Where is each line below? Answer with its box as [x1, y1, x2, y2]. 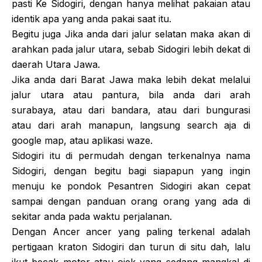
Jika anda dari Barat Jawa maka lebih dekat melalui [12, 74, 250, 85]
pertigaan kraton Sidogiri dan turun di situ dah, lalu [12, 241, 250, 253]
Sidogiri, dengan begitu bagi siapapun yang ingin [12, 165, 250, 177]
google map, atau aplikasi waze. [12, 135, 153, 146]
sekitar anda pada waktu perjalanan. [12, 211, 172, 222]
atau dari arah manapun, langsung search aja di [12, 119, 250, 131]
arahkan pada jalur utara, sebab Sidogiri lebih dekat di [12, 43, 250, 55]
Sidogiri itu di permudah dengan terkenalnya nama [12, 150, 250, 161]
